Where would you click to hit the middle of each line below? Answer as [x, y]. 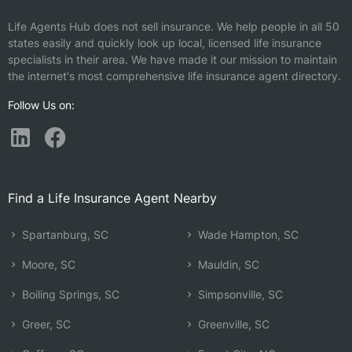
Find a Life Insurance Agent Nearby [112, 198]
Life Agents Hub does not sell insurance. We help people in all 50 [174, 26]
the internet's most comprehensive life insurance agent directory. [174, 76]
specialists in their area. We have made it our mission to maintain [172, 59]
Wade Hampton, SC [247, 235]
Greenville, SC [232, 324]
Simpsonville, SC [239, 294]
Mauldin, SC [227, 264]
